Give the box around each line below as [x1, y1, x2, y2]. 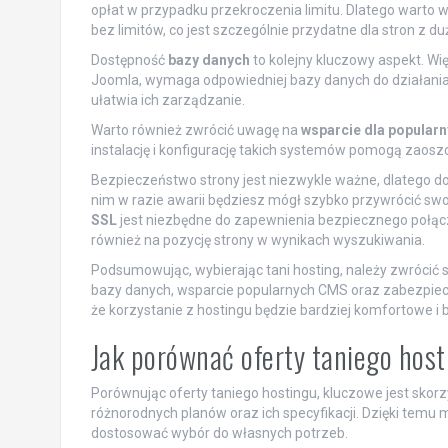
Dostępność [90, 52, 168, 69]
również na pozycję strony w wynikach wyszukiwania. [90, 232, 425, 249]
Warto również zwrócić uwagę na [90, 122, 301, 139]
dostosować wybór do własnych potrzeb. [90, 425, 348, 442]
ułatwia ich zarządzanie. [90, 92, 245, 109]
